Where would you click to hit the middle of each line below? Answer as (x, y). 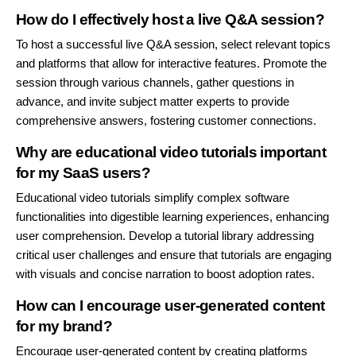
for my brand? (64, 326)
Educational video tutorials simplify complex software (153, 197)
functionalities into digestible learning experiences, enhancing (172, 216)
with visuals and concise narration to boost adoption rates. (165, 273)
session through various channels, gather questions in (155, 83)
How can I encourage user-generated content (170, 305)
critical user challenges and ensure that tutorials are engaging (174, 254)
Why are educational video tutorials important (171, 153)
